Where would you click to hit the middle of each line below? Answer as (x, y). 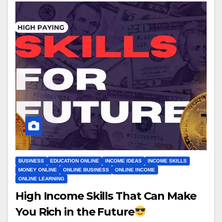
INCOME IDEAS (123, 161)
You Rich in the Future (75, 212)
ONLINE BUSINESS (86, 169)
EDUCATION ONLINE (75, 161)
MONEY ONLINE (38, 169)
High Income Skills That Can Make (106, 196)
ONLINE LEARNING (41, 178)
